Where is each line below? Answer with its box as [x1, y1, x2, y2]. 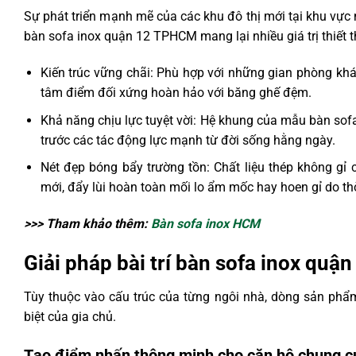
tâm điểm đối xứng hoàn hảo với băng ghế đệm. [40, 84, 311, 100]
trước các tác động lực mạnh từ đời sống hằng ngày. [40, 132, 335, 148]
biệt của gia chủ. [24, 308, 116, 324]
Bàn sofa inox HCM [151, 215, 260, 231]
